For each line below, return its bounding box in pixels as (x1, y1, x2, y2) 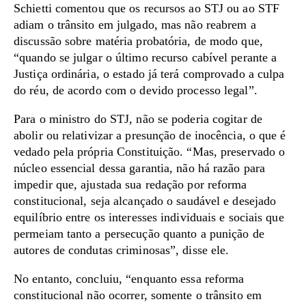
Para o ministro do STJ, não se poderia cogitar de (14, 112, 262, 126)
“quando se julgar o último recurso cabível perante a (14, 51, 277, 64)
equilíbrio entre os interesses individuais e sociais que (14, 210, 284, 224)
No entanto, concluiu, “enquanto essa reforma (14, 272, 245, 286)
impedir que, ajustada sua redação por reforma (14, 178, 247, 191)
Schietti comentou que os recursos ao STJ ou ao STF (14, 1, 280, 15)
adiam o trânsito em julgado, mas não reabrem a (14, 18, 256, 31)
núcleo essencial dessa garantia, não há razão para (14, 161, 266, 175)
